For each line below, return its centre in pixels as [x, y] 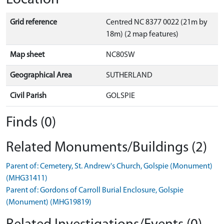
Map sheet [27, 55]
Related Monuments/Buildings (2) [106, 148]
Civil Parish [28, 96]
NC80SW [120, 55]
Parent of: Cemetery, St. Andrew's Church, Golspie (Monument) [109, 167]
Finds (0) [31, 123]
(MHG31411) [27, 179]
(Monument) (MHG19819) [49, 203]
